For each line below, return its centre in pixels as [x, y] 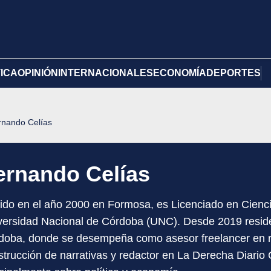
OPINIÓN [38, 73]
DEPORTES [233, 73]
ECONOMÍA [180, 73]
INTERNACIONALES [106, 73]
